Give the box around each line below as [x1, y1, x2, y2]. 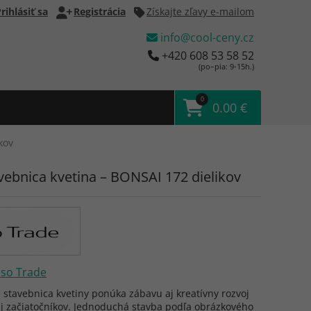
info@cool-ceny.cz [158, 30, 254, 45]
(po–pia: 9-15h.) [199, 61, 254, 72]
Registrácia [74, 5, 126, 18]
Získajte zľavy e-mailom [146, 5, 254, 18]
